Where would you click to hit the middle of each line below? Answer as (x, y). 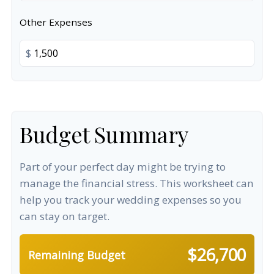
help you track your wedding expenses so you (131, 200)
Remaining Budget (77, 255)
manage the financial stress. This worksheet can (137, 183)
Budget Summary (104, 134)
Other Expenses (56, 22)
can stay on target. (65, 216)
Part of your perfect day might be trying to (123, 167)
